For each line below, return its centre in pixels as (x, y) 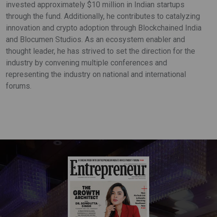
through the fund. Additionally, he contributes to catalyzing (103, 16)
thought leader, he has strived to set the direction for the (101, 51)
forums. (19, 86)
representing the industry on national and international (96, 74)
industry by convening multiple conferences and (86, 62)
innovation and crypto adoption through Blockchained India (104, 28)
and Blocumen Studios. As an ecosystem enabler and (95, 39)
